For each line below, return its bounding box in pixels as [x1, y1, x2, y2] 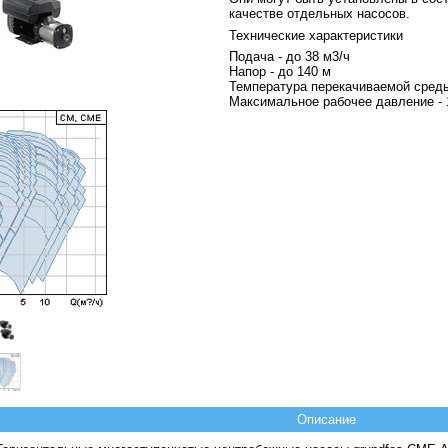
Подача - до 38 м [229, 49, 332, 64]
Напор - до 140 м [229, 64, 331, 79]
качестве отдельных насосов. [229, 6, 410, 21]
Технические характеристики [229, 27, 403, 43]
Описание [297, 412, 356, 427]
